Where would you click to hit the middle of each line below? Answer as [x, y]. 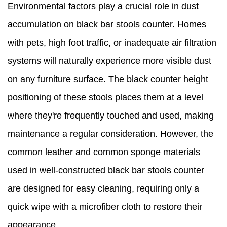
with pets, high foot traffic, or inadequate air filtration [112, 43]
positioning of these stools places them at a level [105, 98]
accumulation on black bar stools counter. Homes [107, 25]
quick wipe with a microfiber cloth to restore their [105, 207]
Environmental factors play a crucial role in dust [103, 6]
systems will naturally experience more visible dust [109, 61]
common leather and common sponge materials [104, 152]
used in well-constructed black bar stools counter [106, 171]
